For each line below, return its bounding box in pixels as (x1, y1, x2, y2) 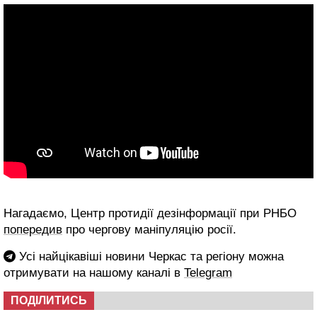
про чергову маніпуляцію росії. (62, 223, 236, 237)
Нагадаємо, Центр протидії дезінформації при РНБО (4, 207, 296, 221)
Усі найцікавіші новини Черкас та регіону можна (16, 250, 284, 264)
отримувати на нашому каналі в (4, 266, 184, 280)
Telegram (184, 266, 232, 280)
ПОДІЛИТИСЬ (11, 294, 87, 307)
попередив (4, 223, 62, 237)
